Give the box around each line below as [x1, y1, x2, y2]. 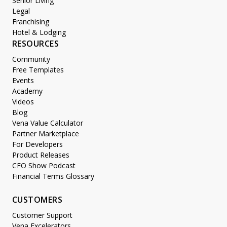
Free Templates [12, 65, 64, 74]
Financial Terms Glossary [12, 171, 94, 181]
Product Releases [12, 150, 69, 160]
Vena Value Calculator [12, 118, 83, 128]
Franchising [12, 17, 49, 26]
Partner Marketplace [12, 129, 79, 138]
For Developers [12, 139, 63, 149]
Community [12, 54, 50, 64]
